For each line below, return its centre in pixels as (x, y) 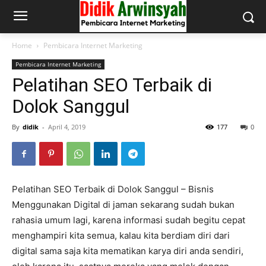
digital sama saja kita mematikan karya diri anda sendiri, (128, 251)
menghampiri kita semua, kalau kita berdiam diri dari (121, 235)
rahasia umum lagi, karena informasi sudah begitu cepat (129, 220)
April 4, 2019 (67, 127)
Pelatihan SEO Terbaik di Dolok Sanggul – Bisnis (113, 189)
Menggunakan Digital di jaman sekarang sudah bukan (123, 205)
